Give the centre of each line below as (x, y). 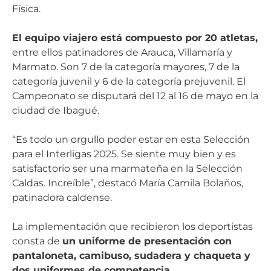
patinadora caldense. (62, 197)
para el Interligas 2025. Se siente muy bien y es (124, 154)
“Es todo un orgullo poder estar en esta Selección (131, 139)
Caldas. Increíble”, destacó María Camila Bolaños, (128, 183)
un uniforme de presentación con (147, 241)
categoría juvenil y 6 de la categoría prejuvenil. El (129, 81)
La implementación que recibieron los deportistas (132, 226)
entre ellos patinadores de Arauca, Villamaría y (122, 52)
